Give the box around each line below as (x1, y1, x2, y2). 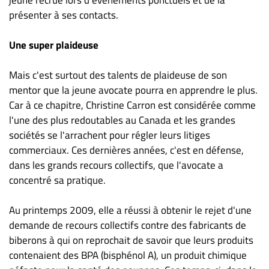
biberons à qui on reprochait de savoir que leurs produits (9, 232, 253, 248)
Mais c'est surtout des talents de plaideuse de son (9, 67, 227, 83)
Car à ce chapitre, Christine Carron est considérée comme (9, 97, 256, 113)
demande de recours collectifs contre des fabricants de (9, 217, 246, 233)
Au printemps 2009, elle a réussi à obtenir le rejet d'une (9, 202, 252, 218)
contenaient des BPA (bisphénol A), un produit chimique (9, 247, 247, 263)
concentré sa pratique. (9, 172, 106, 188)
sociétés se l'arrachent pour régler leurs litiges (9, 127, 210, 143)
